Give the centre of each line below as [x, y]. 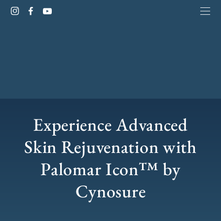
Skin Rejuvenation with [110, 147]
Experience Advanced [110, 125]
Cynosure [110, 191]
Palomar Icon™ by [110, 169]
